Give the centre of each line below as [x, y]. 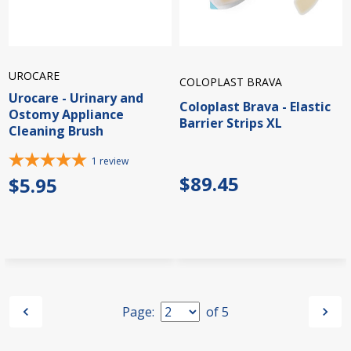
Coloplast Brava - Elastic [255, 106]
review [114, 161]
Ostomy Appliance [66, 115]
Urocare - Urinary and [76, 98]
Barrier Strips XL [231, 123]
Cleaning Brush [56, 131]
